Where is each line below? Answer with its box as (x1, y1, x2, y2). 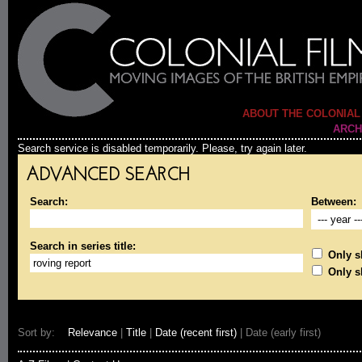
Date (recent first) (155, 326, 237, 339)
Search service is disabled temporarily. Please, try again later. (18, 142, 307, 154)
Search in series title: (30, 240, 136, 252)
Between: (311, 196, 356, 208)
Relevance (68, 326, 117, 339)
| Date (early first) (237, 326, 321, 339)
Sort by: (18, 326, 68, 339)
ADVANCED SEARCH (26, 166, 190, 185)
